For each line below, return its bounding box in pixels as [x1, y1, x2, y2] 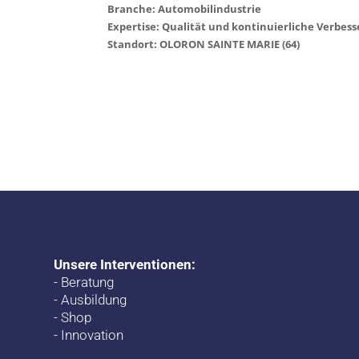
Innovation [61, 326, 124, 343]
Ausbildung [61, 291, 127, 308]
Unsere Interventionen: [54, 256, 196, 272]
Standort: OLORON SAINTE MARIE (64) [107, 36, 301, 51]
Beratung [61, 273, 115, 290]
